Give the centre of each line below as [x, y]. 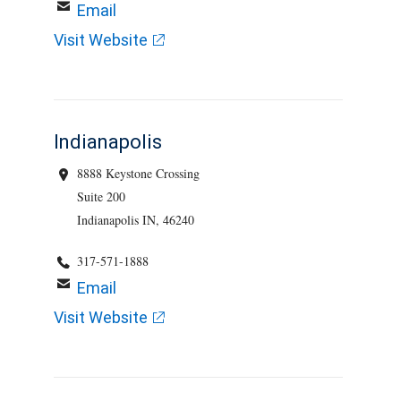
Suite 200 [102, 196]
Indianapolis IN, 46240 [136, 220]
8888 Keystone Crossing [139, 173]
